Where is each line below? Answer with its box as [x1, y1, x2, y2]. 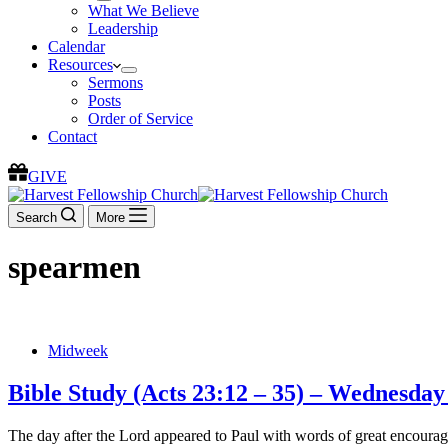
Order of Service [88, 110, 193, 127]
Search [16, 210, 57, 225]
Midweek [48, 341, 108, 359]
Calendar [48, 38, 105, 55]
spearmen [8, 249, 141, 286]
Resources [48, 56, 113, 73]
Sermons [88, 74, 143, 91]
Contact [48, 128, 97, 145]
